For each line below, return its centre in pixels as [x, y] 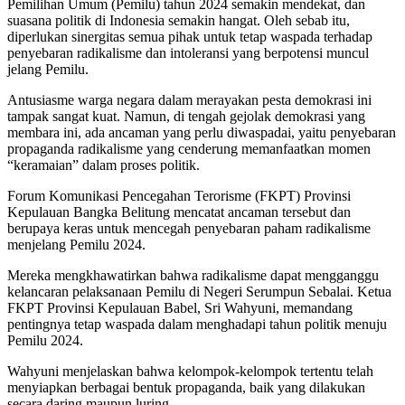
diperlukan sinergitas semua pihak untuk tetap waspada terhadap [190, 36]
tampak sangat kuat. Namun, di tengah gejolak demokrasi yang [186, 116]
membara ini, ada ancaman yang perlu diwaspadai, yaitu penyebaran [202, 132]
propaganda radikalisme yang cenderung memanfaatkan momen [189, 148]
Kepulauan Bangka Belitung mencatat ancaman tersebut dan [179, 212]
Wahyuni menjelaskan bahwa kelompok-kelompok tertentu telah [190, 371]
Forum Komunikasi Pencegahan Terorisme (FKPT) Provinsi [179, 195]
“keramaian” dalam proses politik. [104, 165]
